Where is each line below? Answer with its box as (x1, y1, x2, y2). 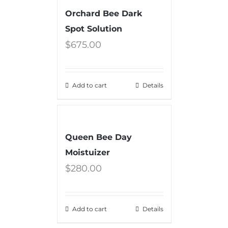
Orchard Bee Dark (65, 8, 142, 18)
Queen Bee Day (65, 132, 132, 142)
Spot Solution (65, 23, 122, 34)
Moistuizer (65, 147, 110, 157)
